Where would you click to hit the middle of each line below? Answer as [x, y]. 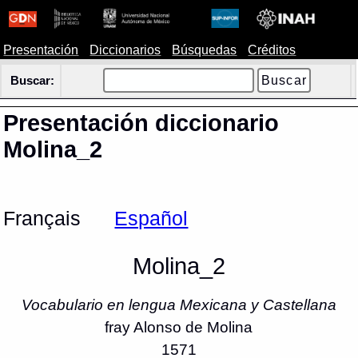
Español [151, 219]
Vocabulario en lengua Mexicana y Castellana [179, 305]
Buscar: [32, 81]
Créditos [272, 50]
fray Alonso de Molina [179, 328]
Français [42, 219]
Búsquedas [205, 50]
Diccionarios [125, 50]
